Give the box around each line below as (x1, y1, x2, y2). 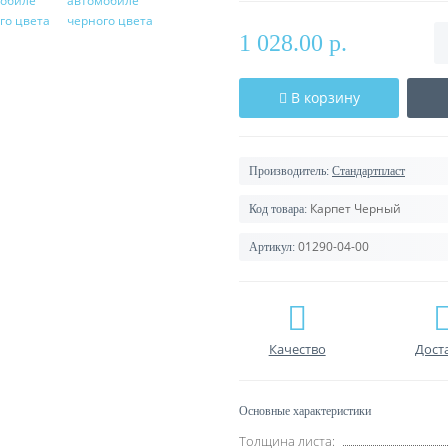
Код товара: (249, 202, 307, 216)
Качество (268, 340, 326, 358)
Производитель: (249, 164, 329, 178)
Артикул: (249, 240, 295, 254)
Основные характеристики (239, 404, 371, 418)
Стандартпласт (332, 164, 405, 178)
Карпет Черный (310, 200, 401, 217)
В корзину (290, 88, 360, 107)
